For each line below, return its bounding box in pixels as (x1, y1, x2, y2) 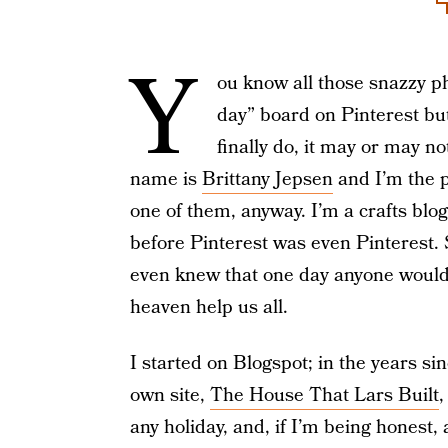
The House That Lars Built (209, 382, 439, 409)
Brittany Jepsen (201, 166, 333, 193)
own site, (129, 382, 210, 409)
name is (129, 166, 202, 193)
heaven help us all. (129, 294, 288, 321)
